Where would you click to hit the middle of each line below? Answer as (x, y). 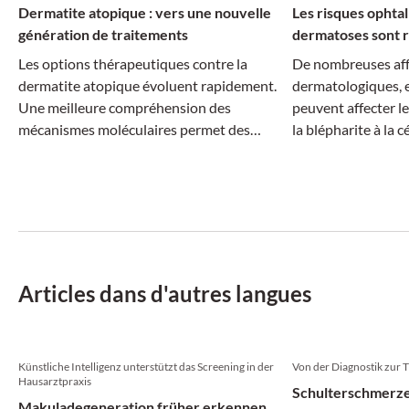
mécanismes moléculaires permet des (134, 129)
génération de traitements (103, 34)
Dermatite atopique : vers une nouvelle (145, 12)
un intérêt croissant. (81, 195)
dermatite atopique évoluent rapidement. (147, 85)
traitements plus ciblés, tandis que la (131, 151)
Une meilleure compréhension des (125, 107)
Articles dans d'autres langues (165, 294)
